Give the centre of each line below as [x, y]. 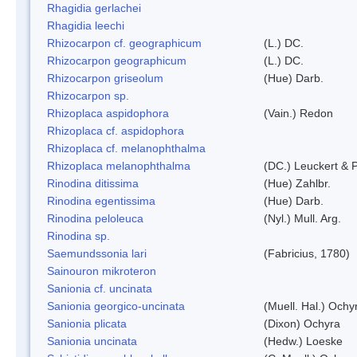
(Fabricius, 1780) [307, 253]
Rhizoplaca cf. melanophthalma [126, 148]
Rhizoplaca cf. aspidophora [116, 130]
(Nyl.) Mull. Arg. [302, 218]
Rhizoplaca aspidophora [108, 113]
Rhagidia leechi [86, 25]
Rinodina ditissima [93, 183]
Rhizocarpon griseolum [105, 78]
